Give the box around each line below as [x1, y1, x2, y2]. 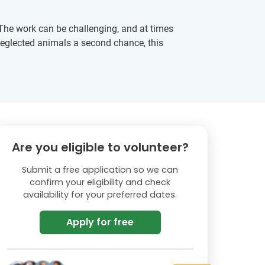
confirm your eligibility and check [30, 176, 171, 188]
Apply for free [66, 215, 134, 229]
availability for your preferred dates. [23, 189, 177, 201]
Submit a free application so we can [22, 164, 179, 176]
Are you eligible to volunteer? [11, 139, 189, 156]
